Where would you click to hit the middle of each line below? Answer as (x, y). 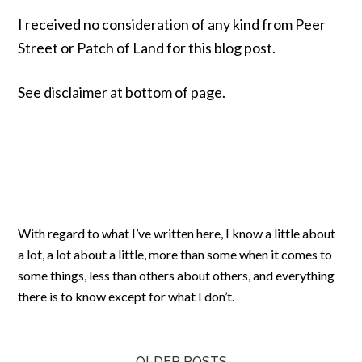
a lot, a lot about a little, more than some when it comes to (175, 254)
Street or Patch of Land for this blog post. (147, 48)
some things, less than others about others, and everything (177, 275)
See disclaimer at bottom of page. (122, 92)
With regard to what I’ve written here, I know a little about (177, 233)
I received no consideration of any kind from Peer (172, 24)
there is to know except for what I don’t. (126, 296)
